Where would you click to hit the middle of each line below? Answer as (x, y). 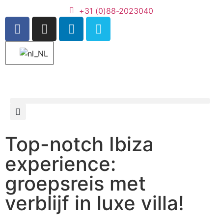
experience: (60, 164)
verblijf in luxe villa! (95, 203)
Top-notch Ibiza (79, 144)
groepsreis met (75, 183)
